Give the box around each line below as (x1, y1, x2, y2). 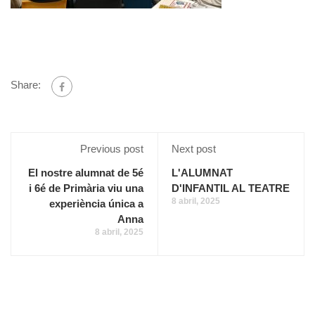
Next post (172, 142, 216, 155)
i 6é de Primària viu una (29, 181, 143, 194)
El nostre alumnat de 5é (28, 166, 143, 179)
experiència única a (49, 197, 143, 210)
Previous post (80, 142, 143, 155)
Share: (11, 79, 41, 91)
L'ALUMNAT (172, 166, 233, 179)
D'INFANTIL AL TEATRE (172, 181, 290, 194)
